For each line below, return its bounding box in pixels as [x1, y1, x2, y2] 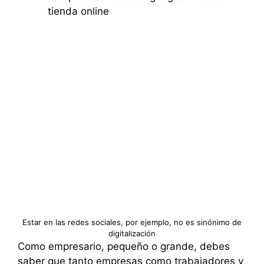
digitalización [108, 228, 156, 238]
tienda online [48, 5, 109, 18]
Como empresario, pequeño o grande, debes [18, 240, 230, 252]
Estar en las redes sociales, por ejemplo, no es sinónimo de [22, 217, 242, 227]
